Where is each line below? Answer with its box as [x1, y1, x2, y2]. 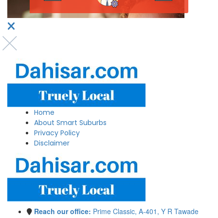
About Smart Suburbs [34, 118, 107, 128]
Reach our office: [34, 206, 91, 217]
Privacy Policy [34, 128, 80, 138]
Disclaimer [34, 138, 70, 148]
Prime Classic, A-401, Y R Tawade [91, 206, 199, 217]
